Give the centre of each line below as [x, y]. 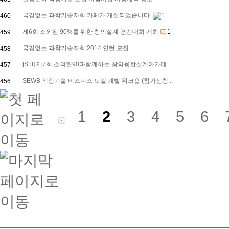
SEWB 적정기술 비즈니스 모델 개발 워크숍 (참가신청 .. [98, 81]
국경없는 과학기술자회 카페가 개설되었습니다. [88, 15]
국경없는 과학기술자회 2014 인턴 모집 [76, 48]
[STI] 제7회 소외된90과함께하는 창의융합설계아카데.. [96, 64]
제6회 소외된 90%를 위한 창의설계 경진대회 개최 [91, 32]
